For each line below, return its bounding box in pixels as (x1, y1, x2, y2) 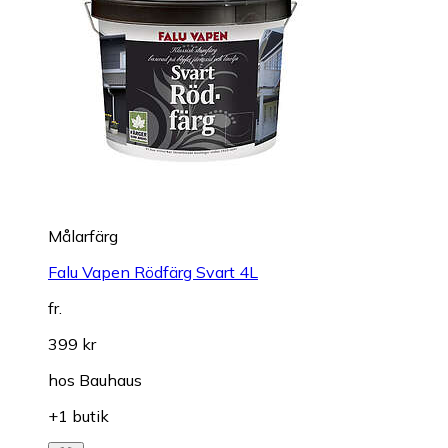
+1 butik (48, 405, 109, 426)
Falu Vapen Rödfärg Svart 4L (48, 261, 258, 282)
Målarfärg (48, 225, 118, 246)
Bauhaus (79, 369, 142, 390)
